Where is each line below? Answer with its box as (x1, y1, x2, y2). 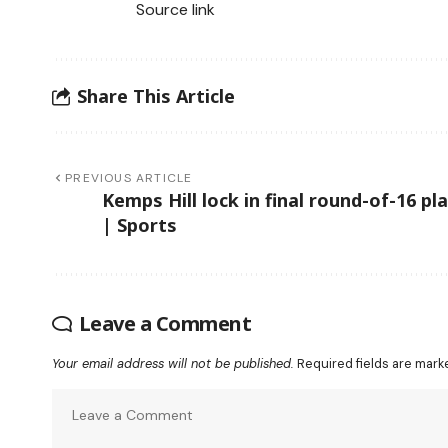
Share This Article (77, 83, 235, 108)
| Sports (102, 213, 177, 237)
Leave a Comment (78, 310, 251, 337)
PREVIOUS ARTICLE (65, 170, 193, 186)
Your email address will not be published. (52, 355, 294, 372)
